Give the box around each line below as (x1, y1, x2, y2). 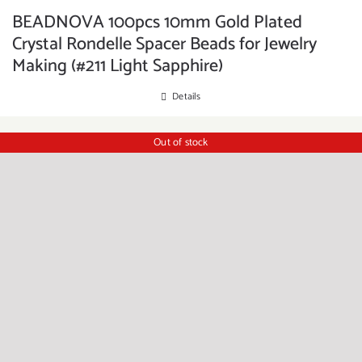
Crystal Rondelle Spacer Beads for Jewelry (12, 30, 317, 59)
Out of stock (154, 133, 208, 151)
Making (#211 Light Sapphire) (12, 52, 223, 81)
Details (172, 89, 201, 104)
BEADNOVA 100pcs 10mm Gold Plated (12, 8, 302, 37)
